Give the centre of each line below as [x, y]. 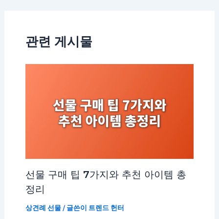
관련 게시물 [59, 41]
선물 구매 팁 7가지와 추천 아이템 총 [106, 174]
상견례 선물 [43, 208]
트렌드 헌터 [106, 208]
